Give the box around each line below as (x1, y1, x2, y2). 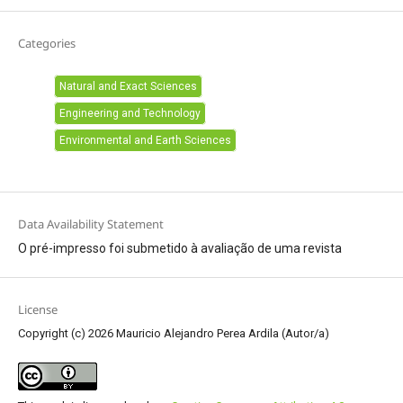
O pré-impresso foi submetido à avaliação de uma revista (17, 241, 342, 256)
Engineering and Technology (58, 106, 201, 120)
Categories (17, 34, 76, 51)
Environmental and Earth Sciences (58, 133, 231, 147)
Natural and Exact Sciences (58, 79, 197, 93)
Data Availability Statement (17, 216, 164, 233)
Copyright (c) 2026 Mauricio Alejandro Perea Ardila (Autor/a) (17, 327, 329, 341)
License (17, 301, 58, 318)
